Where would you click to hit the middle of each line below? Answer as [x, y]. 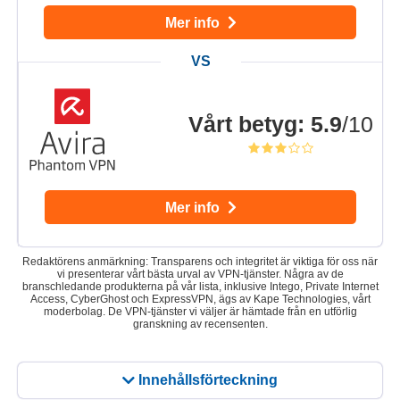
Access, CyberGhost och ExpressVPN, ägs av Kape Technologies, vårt [200, 300]
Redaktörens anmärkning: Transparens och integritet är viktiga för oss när [200, 262]
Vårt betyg [243, 124]
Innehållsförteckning [208, 380]
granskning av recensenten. [200, 325]
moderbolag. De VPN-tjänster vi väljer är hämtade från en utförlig [200, 312]
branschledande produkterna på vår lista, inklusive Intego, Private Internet [200, 287]
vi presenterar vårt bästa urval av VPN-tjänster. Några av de [200, 275]
